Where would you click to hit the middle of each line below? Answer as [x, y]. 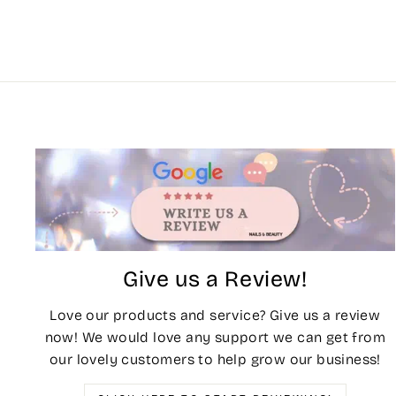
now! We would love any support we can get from [215, 338]
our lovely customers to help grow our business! [215, 360]
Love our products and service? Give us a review [215, 316]
